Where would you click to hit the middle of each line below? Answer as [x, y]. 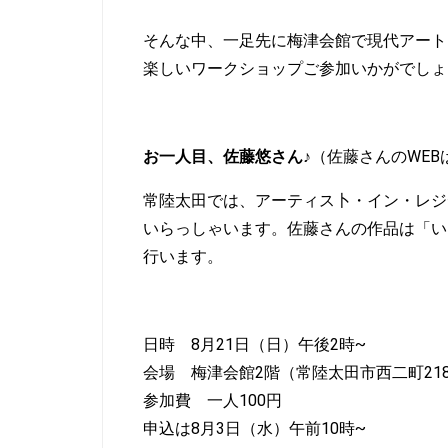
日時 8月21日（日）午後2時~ [254, 344]
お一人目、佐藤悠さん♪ [227, 156]
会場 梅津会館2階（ [219, 372]
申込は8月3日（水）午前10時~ [254, 428]
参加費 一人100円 [212, 400]
